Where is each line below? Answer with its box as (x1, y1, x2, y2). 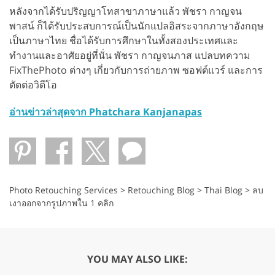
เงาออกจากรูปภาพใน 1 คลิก (9, 196, 114, 209)
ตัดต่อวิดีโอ (9, 77, 57, 91)
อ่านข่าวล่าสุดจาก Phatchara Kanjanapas (9, 104, 202, 118)
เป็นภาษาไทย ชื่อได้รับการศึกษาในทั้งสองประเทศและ (9, 33, 238, 47)
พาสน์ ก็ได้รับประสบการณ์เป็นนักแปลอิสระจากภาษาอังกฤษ (9, 18, 264, 33)
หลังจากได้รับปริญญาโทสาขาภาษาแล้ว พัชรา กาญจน (9, 4, 242, 18)
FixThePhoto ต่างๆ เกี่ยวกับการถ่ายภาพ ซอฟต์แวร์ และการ (9, 63, 263, 77)
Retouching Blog (128, 184, 195, 196)
